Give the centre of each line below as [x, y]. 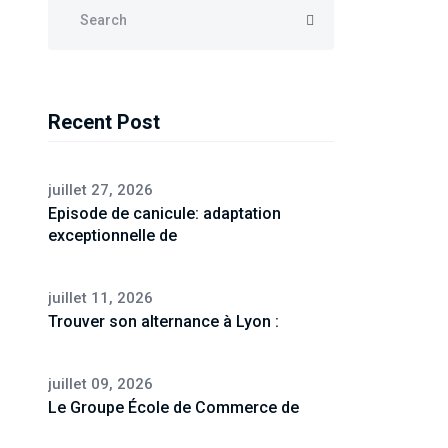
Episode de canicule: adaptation [164, 213]
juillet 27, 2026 [100, 189]
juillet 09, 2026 [100, 383]
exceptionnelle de [112, 235]
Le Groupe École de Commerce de [173, 407]
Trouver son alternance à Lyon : [163, 321]
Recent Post [104, 121]
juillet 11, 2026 [100, 297]
